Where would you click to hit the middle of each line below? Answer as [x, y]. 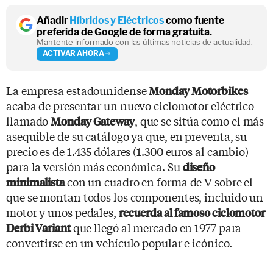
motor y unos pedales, [62, 212]
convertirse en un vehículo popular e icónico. [119, 242]
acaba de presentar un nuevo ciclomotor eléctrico [130, 105]
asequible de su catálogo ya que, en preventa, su [127, 136]
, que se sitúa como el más [199, 120]
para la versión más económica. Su [94, 166]
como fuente [194, 20]
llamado [29, 120]
